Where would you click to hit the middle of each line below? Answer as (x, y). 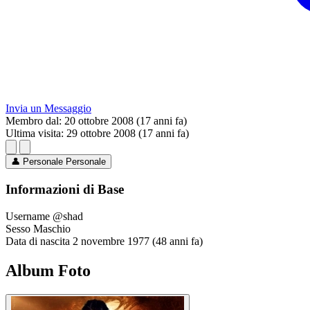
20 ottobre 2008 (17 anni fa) (126, 121)
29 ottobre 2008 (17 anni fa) (128, 134)
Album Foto (48, 270)
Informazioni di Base (65, 190)
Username (28, 216)
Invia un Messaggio (48, 109)
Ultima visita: (35, 134)
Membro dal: (34, 121)
